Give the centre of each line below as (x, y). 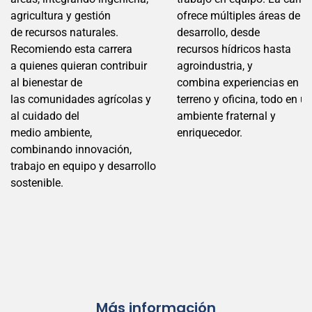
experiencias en (261, 82)
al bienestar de (46, 82)
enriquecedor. (210, 132)
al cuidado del (45, 116)
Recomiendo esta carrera (71, 49)
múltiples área (245, 15)
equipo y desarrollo (109, 166)
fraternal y (251, 116)
